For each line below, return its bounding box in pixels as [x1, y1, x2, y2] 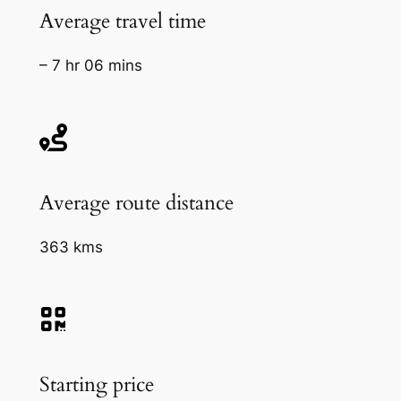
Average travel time [38, 6, 206, 35]
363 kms [38, 238, 103, 257]
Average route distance [38, 188, 234, 217]
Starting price [38, 370, 154, 398]
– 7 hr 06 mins [38, 56, 142, 75]
